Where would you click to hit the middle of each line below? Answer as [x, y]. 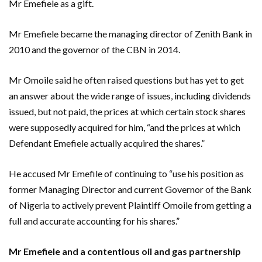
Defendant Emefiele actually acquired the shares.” [107, 143]
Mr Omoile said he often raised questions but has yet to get [126, 80]
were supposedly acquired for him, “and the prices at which [125, 127]
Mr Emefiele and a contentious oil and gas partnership [125, 251]
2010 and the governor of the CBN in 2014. [94, 49]
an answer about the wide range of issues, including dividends [130, 95]
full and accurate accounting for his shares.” [94, 220]
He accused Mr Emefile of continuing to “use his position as [126, 173]
